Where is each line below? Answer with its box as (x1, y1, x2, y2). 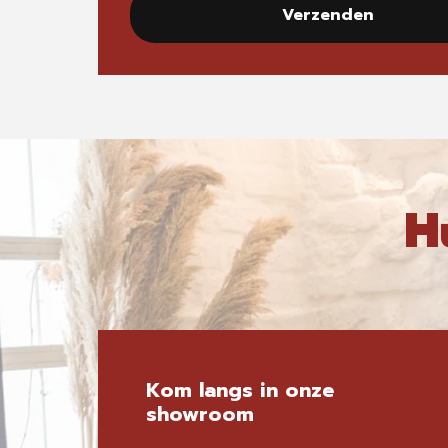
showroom (146, 399, 254, 429)
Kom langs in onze (146, 375, 334, 405)
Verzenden (281, 3, 374, 27)
